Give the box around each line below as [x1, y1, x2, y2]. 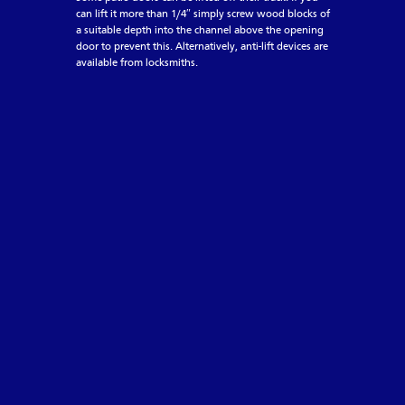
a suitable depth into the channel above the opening [76, 25, 324, 36]
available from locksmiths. [76, 58, 198, 69]
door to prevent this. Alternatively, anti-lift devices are [76, 42, 328, 52]
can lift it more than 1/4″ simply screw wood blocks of [76, 9, 330, 20]
